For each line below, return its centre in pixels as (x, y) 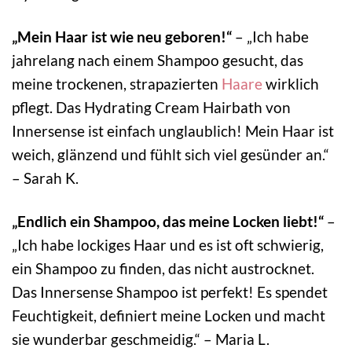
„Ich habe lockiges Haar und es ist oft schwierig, (168, 245)
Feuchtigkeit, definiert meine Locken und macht (169, 316)
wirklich (291, 84)
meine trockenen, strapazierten (117, 84)
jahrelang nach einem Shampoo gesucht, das (158, 60)
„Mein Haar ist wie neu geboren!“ (122, 37)
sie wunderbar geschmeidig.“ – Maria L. (141, 339)
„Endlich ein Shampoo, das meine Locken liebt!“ (168, 222)
